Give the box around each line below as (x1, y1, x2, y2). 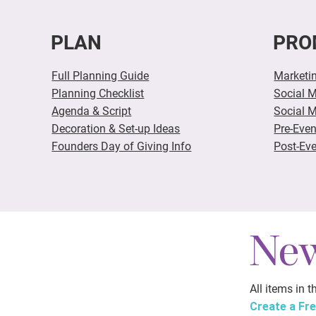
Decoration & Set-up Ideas (51, 121, 181, 135)
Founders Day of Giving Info (51, 139, 192, 153)
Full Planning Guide (51, 68, 150, 83)
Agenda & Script (51, 104, 132, 118)
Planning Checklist (51, 86, 145, 100)
